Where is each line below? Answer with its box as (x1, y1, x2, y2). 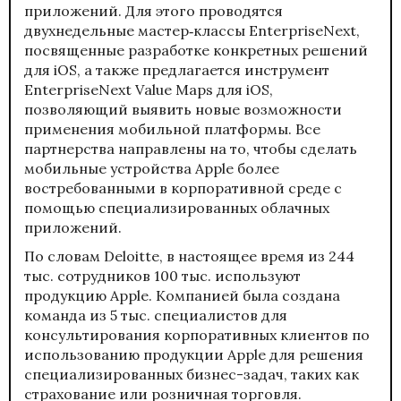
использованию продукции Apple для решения (24, 345, 363, 363)
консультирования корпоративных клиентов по (24, 325, 370, 344)
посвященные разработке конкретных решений (24, 40, 368, 59)
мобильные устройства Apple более (24, 158, 279, 177)
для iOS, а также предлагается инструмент (24, 60, 329, 79)
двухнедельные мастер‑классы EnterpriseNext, (24, 21, 360, 39)
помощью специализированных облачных (24, 198, 329, 217)
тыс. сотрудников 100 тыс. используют (24, 266, 301, 285)
